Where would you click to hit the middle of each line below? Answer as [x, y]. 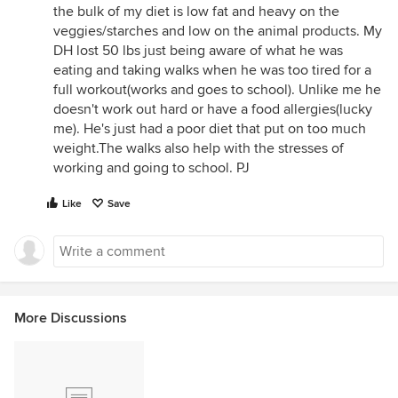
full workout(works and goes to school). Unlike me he [217, 90]
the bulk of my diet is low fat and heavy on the [196, 12]
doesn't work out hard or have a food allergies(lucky [213, 109]
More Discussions [71, 318]
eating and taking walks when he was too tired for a [212, 70]
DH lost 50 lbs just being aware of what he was [198, 51]
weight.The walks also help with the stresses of [199, 148]
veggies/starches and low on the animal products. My [218, 31]
